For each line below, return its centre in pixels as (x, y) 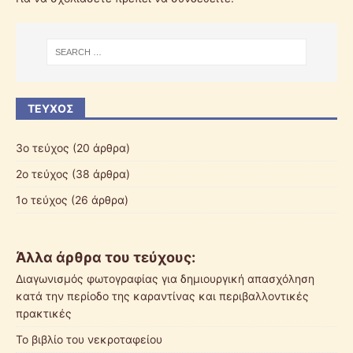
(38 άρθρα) (99, 173)
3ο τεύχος (43, 147)
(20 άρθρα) (100, 147)
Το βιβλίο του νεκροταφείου (89, 339)
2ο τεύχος (42, 173)
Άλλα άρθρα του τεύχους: (106, 257)
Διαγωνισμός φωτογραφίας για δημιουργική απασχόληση (165, 278)
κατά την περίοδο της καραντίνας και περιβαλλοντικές (162, 295)
